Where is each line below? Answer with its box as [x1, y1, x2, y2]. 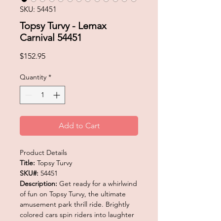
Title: [20, 158, 37, 167]
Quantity [20, 72, 46, 81]
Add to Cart [58, 120, 100, 130]
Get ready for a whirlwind [59, 179, 137, 188]
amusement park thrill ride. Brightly [20, 199, 129, 209]
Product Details [20, 147, 67, 157]
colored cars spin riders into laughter [20, 210, 134, 219]
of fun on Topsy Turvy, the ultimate [20, 189, 126, 198]
